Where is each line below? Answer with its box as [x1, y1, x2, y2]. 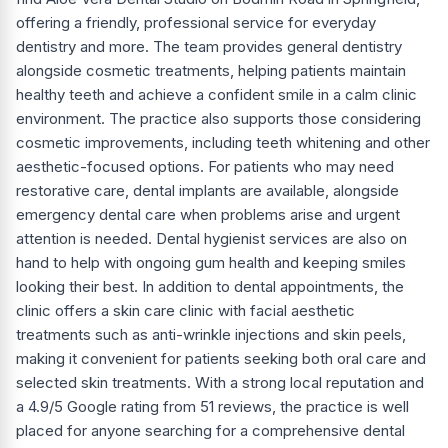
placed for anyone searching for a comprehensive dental [16, 421, 405, 441]
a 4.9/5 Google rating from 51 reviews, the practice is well [16, 397, 409, 417]
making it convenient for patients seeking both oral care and [16, 349, 426, 369]
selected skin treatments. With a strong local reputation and [16, 373, 424, 393]
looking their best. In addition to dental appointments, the [16, 277, 404, 297]
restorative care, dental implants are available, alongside [16, 181, 399, 201]
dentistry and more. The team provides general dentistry [16, 37, 402, 57]
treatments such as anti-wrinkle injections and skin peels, [16, 325, 406, 345]
